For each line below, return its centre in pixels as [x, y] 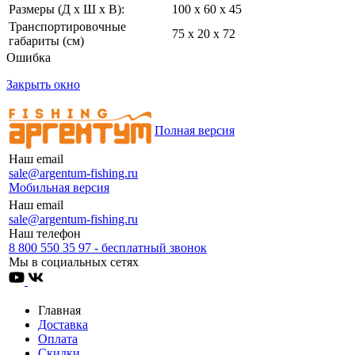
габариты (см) [46, 40]
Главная [59, 310]
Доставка [63, 324]
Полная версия [195, 130]
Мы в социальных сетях [74, 261]
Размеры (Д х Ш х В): [67, 9]
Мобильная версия [59, 187]
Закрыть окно [43, 84]
